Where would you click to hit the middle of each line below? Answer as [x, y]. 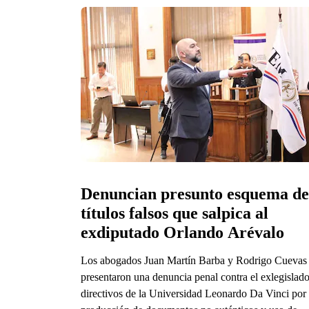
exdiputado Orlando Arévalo [182, 232]
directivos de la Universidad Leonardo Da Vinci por [193, 293]
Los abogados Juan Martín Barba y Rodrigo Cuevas [194, 260]
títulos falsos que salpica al [175, 213]
